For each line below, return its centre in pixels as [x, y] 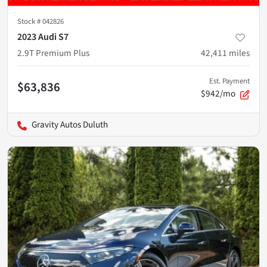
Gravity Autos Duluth [70, 125]
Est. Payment [229, 81]
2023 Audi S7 [43, 37]
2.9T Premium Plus [53, 53]
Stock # [30, 22]
